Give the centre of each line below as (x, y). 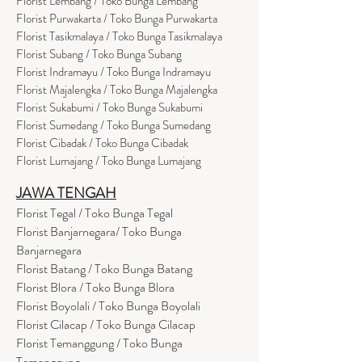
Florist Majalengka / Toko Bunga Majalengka (117, 89)
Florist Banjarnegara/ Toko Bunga (99, 231)
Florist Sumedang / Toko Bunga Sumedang (114, 125)
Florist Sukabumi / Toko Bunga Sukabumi (109, 107)
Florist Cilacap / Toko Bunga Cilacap (106, 324)
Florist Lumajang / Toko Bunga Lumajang (109, 160)
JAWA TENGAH (66, 193)
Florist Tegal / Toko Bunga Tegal (95, 213)
